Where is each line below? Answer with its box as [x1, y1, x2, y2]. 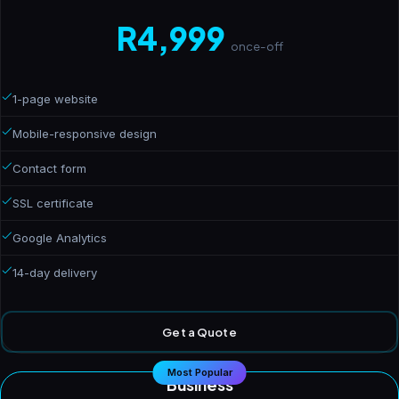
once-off [230, 38, 283, 53]
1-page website [12, 92, 98, 106]
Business [166, 375, 233, 395]
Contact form [12, 161, 86, 175]
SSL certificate [12, 196, 94, 210]
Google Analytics [12, 231, 107, 245]
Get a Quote [162, 323, 237, 339]
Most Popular [167, 366, 232, 379]
